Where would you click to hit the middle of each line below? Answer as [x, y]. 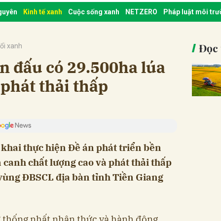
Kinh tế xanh [43, 12]
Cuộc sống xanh [94, 12]
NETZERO [141, 12]
